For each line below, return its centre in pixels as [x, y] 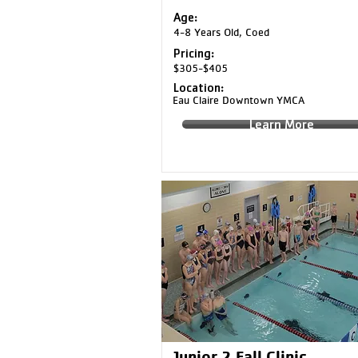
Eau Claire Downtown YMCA [238, 100]
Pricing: [193, 53]
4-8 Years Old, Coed [221, 32]
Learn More [282, 124]
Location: [198, 88]
